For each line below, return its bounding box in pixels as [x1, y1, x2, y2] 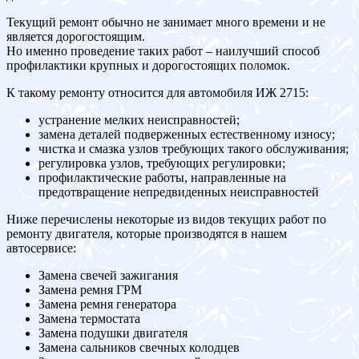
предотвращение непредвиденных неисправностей [38, 185, 319, 200]
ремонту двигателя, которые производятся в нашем [6, 227, 287, 241]
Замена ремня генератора [38, 297, 176, 312]
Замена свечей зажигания [38, 268, 178, 283]
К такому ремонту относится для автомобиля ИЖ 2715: [6, 86, 309, 100]
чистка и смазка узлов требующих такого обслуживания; [38, 142, 349, 156]
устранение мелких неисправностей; [38, 113, 240, 127]
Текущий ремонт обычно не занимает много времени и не [6, 15, 325, 30]
